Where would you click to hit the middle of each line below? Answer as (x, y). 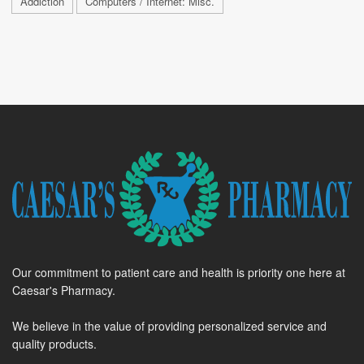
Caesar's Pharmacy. (64, 290)
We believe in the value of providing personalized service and (169, 325)
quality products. (54, 343)
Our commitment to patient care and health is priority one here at (179, 272)
